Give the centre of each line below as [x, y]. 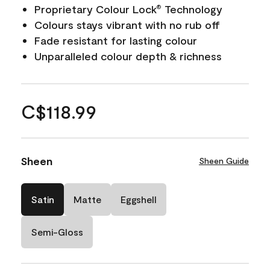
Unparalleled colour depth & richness [128, 56]
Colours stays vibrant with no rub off [127, 24]
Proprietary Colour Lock [96, 9]
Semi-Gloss [57, 231]
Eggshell [139, 199]
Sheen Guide [224, 160]
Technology [192, 9]
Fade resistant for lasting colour [116, 40]
